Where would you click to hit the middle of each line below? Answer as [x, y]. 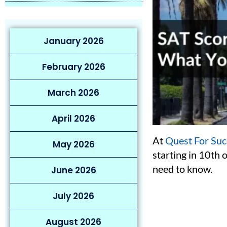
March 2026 [74, 93]
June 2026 [73, 170]
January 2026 [73, 41]
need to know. [182, 169]
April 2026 [74, 119]
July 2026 [74, 196]
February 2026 [73, 67]
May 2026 [73, 144]
